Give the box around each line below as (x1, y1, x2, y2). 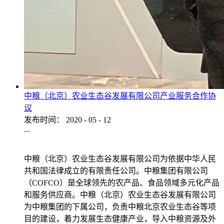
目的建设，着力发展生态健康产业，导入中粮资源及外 (24, 214, 216, 223)
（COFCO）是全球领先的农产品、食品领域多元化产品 (24, 178, 219, 187)
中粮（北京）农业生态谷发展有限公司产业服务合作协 (24, 91, 216, 100)
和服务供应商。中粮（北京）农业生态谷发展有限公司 (24, 190, 216, 199)
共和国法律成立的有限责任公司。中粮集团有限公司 (24, 166, 208, 175)
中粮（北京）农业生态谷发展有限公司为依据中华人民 (24, 154, 216, 163)
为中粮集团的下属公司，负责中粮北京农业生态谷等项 (24, 202, 216, 211)
